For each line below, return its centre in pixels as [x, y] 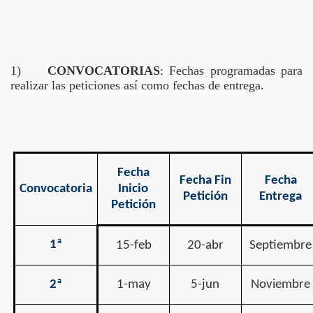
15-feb [133, 246]
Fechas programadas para [236, 71]
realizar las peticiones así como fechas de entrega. [137, 85]
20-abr [205, 246]
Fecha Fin [205, 181]
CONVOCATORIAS [103, 71]
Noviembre [281, 285]
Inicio [133, 189]
